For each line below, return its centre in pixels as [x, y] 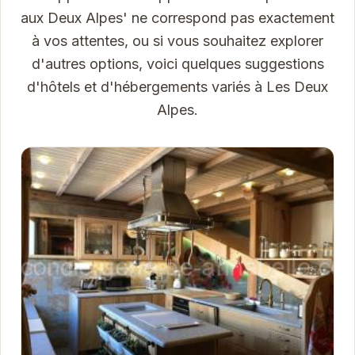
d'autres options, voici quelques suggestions [177, 64]
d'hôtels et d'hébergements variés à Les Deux [177, 87]
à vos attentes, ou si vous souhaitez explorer [177, 41]
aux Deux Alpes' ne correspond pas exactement [177, 18]
